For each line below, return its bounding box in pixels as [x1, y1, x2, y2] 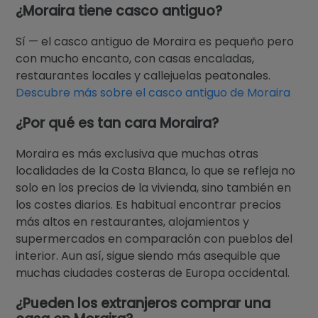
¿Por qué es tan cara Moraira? [16, 113, 219, 133]
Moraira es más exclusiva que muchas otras [16, 145, 259, 162]
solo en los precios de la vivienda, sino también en [16, 179, 292, 196]
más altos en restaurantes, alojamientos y [16, 213, 250, 230]
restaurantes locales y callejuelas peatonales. [16, 67, 271, 84]
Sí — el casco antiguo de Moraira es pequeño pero [16, 33, 295, 50]
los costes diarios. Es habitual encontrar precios [16, 196, 282, 213]
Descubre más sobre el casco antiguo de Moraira [16, 84, 291, 101]
